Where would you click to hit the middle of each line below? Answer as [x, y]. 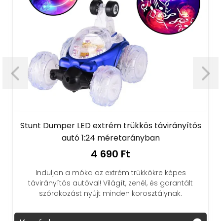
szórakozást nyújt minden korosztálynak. [110, 193]
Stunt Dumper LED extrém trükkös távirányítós [110, 126]
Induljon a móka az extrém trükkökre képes [110, 173]
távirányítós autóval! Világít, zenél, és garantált [110, 183]
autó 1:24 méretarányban [110, 138]
